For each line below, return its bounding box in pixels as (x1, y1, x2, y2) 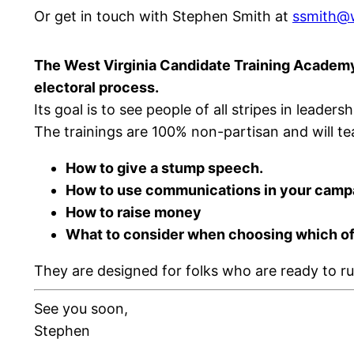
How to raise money (66, 203, 201, 220)
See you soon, (34, 299, 128, 317)
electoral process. (34, 78, 159, 96)
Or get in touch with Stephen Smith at (34, 7, 292, 24)
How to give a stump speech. (66, 159, 263, 176)
